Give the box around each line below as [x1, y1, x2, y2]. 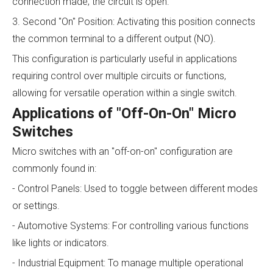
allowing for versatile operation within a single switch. [12, 87, 237, 99]
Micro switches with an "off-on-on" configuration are [12, 146, 233, 157]
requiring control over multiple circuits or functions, [12, 70, 226, 82]
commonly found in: [12, 163, 96, 174]
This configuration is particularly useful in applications [12, 53, 237, 65]
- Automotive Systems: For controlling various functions [12, 220, 249, 232]
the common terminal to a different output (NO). [12, 33, 216, 44]
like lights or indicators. [12, 237, 109, 249]
